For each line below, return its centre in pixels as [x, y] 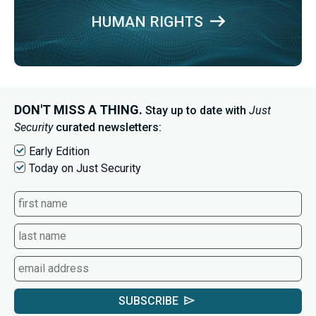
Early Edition [59, 151]
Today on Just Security [85, 168]
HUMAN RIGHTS [147, 22]
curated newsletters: [107, 127]
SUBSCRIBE [148, 300]
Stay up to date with [196, 110]
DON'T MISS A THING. [78, 109]
